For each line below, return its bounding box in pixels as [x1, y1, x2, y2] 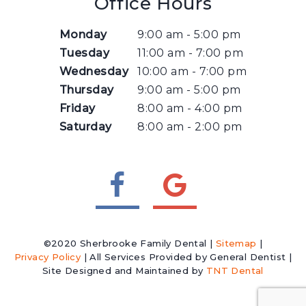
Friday [59, 102, 96, 115]
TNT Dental [206, 265, 264, 276]
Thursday [59, 83, 114, 96]
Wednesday [59, 65, 128, 78]
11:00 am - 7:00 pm [134, 46, 243, 59]
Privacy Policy [14, 251, 81, 262]
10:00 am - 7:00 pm [134, 65, 247, 78]
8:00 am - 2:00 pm [134, 120, 242, 133]
